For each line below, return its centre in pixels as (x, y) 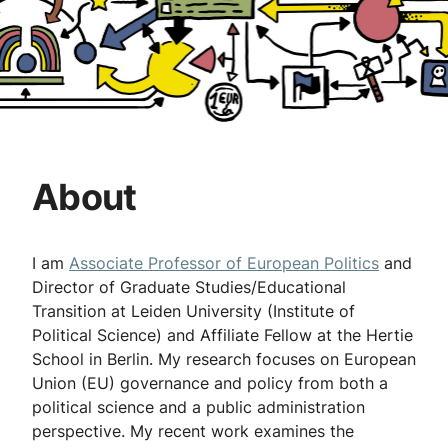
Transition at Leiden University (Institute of (193, 311)
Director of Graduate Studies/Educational (189, 287)
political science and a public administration (198, 407)
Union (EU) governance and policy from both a (210, 383)
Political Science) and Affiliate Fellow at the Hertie (222, 335)
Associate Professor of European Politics (224, 263)
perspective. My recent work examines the (193, 431)
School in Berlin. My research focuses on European (224, 359)
